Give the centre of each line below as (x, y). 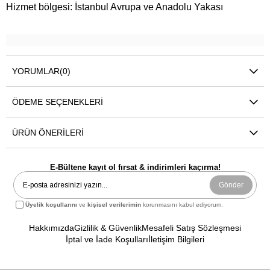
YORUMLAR (36, 71)
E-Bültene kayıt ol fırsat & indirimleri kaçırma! (135, 168)
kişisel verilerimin (115, 205)
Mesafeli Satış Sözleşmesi (191, 228)
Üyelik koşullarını (52, 205)
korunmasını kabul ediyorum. (182, 205)
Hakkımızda (52, 228)
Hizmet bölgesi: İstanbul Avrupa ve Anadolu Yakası (115, 7)
